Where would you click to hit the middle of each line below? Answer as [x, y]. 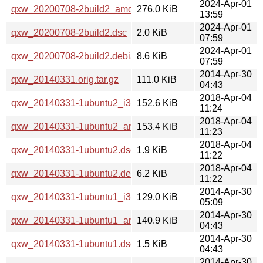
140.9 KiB [157, 220]
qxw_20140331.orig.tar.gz [65, 79]
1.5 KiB [152, 244]
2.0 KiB [152, 32]
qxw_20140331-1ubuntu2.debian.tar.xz [92, 173]
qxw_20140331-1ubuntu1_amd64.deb [91, 220]
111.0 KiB [157, 79]
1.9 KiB [152, 150]
